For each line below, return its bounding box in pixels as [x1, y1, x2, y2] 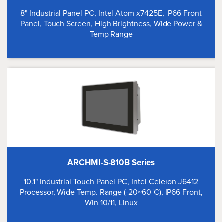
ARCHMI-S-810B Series [67, 156, 155, 168]
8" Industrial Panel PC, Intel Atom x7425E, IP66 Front [20, 7, 202, 19]
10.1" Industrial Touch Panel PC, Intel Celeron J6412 [24, 176, 198, 187]
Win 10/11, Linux [84, 197, 138, 208]
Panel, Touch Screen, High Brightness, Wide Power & [20, 18, 202, 29]
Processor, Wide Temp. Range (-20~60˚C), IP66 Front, [19, 186, 203, 198]
